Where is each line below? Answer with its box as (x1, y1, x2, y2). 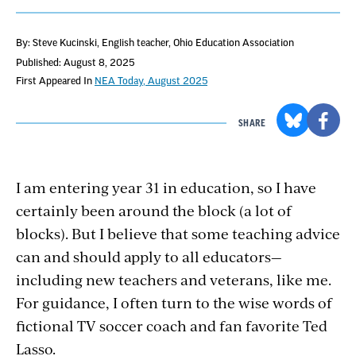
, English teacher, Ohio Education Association (97, 37, 294, 48)
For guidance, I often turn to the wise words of (16, 292, 332, 312)
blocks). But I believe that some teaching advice (16, 222, 340, 243)
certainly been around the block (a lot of (16, 199, 292, 220)
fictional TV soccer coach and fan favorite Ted (16, 315, 327, 335)
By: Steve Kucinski (16, 37, 97, 48)
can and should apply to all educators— (16, 246, 282, 266)
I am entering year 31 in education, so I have (16, 176, 316, 197)
